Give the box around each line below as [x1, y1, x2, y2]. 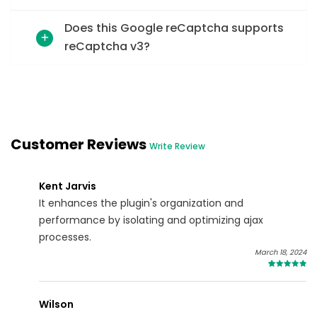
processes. [39, 230, 91, 245]
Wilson [39, 297, 74, 312]
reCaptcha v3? [64, 38, 150, 55]
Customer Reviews [11, 134, 149, 155]
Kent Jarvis [39, 179, 96, 194]
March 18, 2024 [255, 247, 306, 258]
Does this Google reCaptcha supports [64, 20, 284, 37]
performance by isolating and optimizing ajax [39, 213, 263, 228]
